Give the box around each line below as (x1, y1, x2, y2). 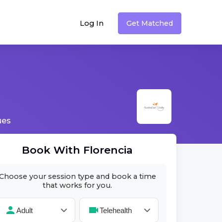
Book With (22, 144, 83, 156)
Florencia (83, 144, 133, 156)
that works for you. (43, 181, 112, 190)
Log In (80, 18, 104, 28)
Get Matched (126, 18, 173, 28)
